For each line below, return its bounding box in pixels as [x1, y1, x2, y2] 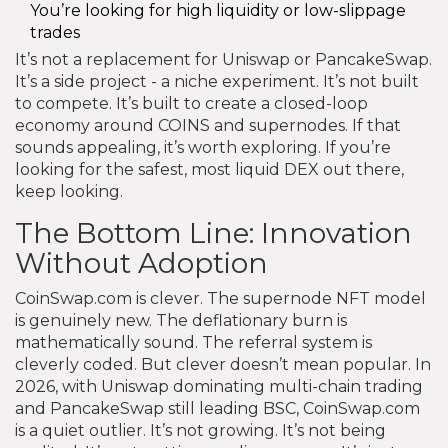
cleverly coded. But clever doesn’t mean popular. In [15, 354, 431, 374]
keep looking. [15, 181, 123, 201]
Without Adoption [15, 245, 268, 280]
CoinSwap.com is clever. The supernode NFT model [15, 288, 426, 308]
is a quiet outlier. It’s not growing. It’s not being [15, 420, 386, 440]
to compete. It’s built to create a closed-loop [15, 93, 368, 113]
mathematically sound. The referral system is [15, 332, 372, 352]
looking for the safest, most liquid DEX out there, [15, 159, 404, 179]
